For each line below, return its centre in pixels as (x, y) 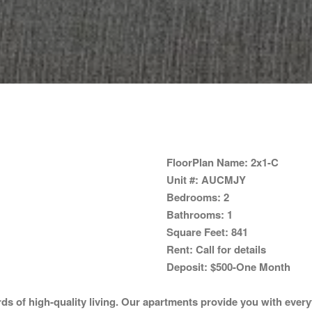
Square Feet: (197, 232)
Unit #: (182, 180)
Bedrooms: (194, 197)
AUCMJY (222, 180)
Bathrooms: (195, 214)
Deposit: (187, 267)
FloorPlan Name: (207, 162)
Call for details (229, 249)
